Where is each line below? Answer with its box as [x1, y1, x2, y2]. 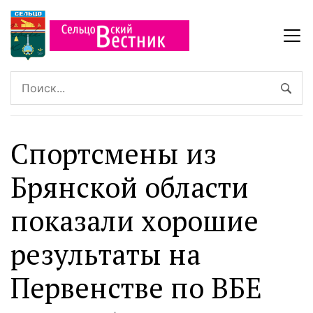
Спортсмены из [10, 135, 217, 173]
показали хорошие [10, 202, 259, 240]
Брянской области [10, 168, 249, 206]
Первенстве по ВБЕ [10, 269, 262, 307]
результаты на [10, 235, 201, 273]
